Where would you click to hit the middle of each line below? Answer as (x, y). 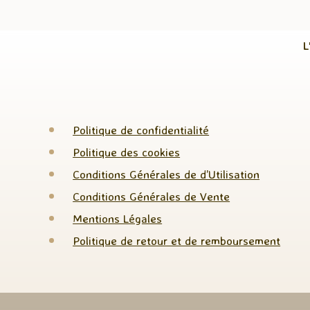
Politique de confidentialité (141, 130)
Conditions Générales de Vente (152, 197)
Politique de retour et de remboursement (177, 241)
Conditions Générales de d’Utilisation (166, 174)
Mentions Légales (118, 219)
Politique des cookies (127, 152)
